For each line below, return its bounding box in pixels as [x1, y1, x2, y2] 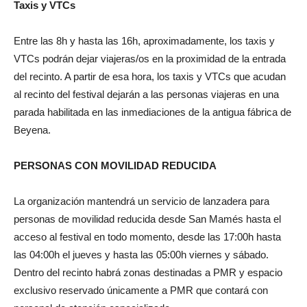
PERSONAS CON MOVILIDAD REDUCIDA [14, 159, 217, 171]
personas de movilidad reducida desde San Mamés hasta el [14, 212, 281, 225]
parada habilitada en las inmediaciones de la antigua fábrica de [14, 106, 291, 118]
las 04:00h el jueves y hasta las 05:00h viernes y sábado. [14, 248, 269, 260]
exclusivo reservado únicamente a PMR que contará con [14, 284, 268, 296]
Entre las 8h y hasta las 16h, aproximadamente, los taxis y [14, 34, 275, 47]
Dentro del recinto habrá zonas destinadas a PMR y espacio [14, 266, 282, 278]
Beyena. [14, 123, 51, 136]
